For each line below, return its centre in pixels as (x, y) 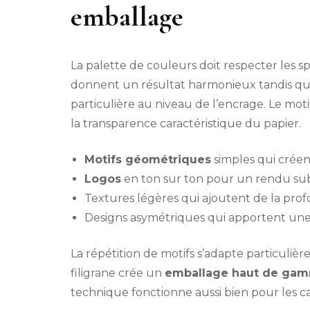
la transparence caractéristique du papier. (186, 124)
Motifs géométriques (148, 160)
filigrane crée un (118, 273)
